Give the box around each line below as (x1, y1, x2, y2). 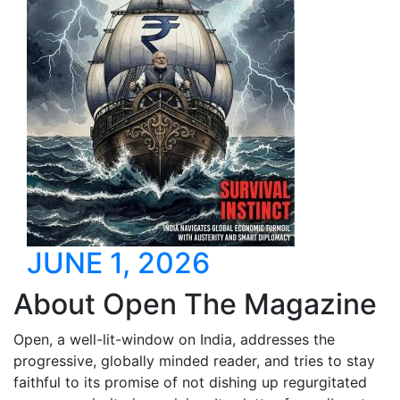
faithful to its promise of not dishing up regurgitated (13, 373, 367, 391)
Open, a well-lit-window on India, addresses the (13, 330, 335, 348)
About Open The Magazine (13, 287, 377, 321)
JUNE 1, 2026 (27, 246, 210, 280)
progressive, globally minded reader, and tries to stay (13, 352, 375, 370)
